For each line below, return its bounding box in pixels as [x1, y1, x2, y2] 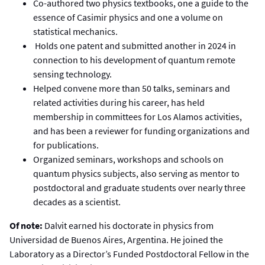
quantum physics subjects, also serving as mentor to [33, 167, 240, 179]
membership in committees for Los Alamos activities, [33, 110, 242, 122]
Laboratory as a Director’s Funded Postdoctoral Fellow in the [9, 248, 249, 260]
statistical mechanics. [33, 25, 118, 37]
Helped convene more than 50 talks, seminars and [33, 82, 230, 94]
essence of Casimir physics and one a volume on [33, 11, 223, 23]
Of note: [9, 219, 44, 232]
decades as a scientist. [33, 195, 121, 208]
